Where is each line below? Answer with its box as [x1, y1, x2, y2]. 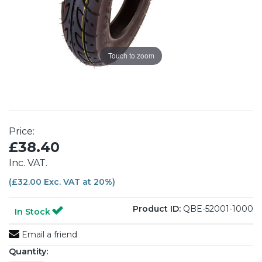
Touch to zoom [108, 50, 154, 61]
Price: [9, 125, 37, 137]
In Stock [15, 206, 50, 217]
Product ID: [133, 203, 181, 214]
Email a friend [19, 229, 77, 240]
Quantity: [9, 246, 48, 257]
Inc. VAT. [9, 157, 47, 168]
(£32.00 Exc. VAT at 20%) [9, 176, 115, 187]
